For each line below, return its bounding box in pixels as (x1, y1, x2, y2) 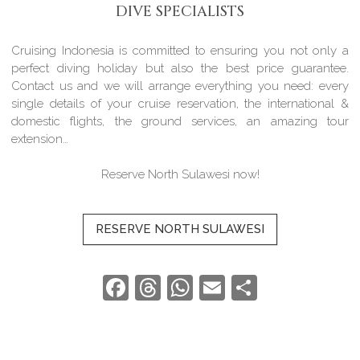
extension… (11, 131, 69, 146)
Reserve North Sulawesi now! (100, 167, 260, 182)
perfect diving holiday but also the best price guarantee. (11, 60, 349, 76)
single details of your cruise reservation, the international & (11, 96, 349, 111)
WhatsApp (193, 272, 317, 302)
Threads (161, 272, 257, 302)
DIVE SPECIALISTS (116, 2, 244, 22)
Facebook (129, 272, 243, 302)
